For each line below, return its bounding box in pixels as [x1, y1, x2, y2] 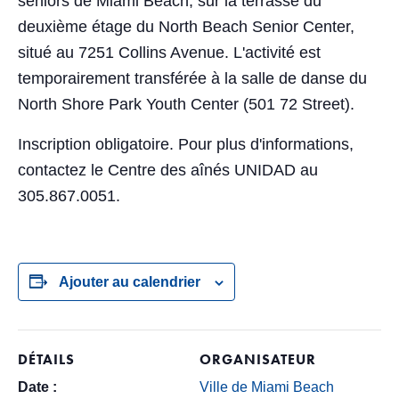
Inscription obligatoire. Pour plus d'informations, [18, 135, 354, 153]
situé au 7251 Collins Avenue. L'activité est [18, 44, 321, 61]
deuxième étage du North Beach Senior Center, [18, 18, 354, 36]
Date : [18, 379, 57, 395]
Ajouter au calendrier [59, 274, 200, 289]
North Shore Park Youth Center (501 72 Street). [18, 95, 354, 113]
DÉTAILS [18, 351, 75, 368]
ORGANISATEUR [199, 351, 316, 368]
